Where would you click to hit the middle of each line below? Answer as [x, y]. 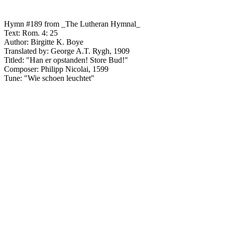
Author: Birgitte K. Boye [44, 42]
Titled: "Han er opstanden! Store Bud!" [66, 60]
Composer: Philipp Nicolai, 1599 [56, 69]
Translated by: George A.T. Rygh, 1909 [67, 51]
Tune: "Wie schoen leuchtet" [49, 78]
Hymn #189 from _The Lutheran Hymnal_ [72, 24]
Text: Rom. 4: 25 [31, 33]
